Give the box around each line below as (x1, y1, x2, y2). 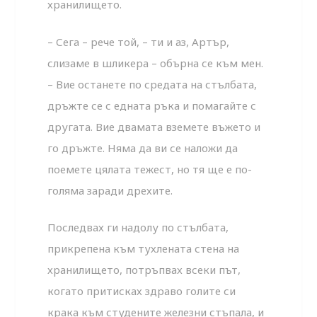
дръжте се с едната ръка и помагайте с (47, 98, 257, 113)
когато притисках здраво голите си (47, 284, 236, 299)
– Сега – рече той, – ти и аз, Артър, (47, 34, 230, 49)
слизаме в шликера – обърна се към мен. (47, 55, 264, 70)
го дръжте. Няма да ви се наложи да (47, 140, 238, 155)
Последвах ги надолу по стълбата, (47, 220, 229, 235)
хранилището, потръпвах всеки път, (47, 263, 241, 277)
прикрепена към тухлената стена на (47, 241, 240, 256)
